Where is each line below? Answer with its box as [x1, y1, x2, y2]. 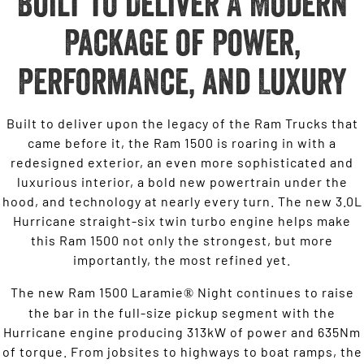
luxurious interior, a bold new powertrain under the [16, 173, 348, 189]
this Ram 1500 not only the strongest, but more [31, 232, 333, 248]
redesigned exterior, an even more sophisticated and [11, 154, 353, 170]
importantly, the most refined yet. [73, 251, 291, 267]
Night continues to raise [193, 284, 354, 300]
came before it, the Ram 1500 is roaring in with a [28, 134, 336, 150]
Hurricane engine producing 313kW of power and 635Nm [3, 323, 361, 340]
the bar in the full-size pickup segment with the [28, 304, 336, 320]
